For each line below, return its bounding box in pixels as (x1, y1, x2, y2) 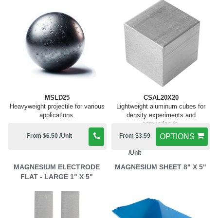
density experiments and (126, 111, 196, 119)
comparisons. (142, 120, 180, 127)
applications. (39, 111, 75, 119)
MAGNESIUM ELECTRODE (14, 163, 100, 171)
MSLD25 (45, 94, 70, 101)
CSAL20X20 (143, 94, 179, 101)
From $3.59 (119, 132, 150, 139)
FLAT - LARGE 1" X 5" (20, 173, 93, 181)
